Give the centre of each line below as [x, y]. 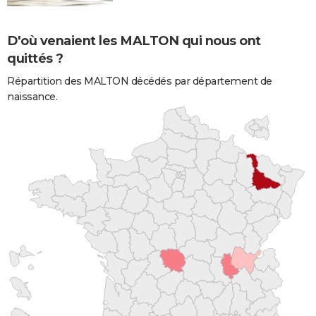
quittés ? [35, 58]
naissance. [32, 97]
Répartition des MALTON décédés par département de [140, 81]
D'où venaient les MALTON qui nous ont [134, 41]
